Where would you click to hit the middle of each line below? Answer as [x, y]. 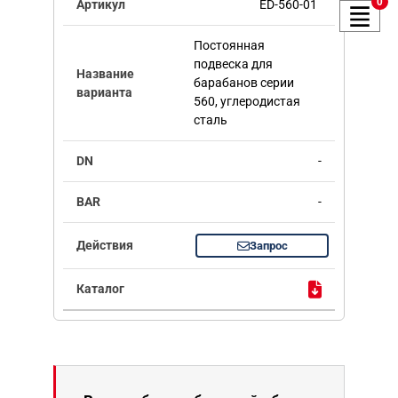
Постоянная [229, 46]
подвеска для [233, 64]
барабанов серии [243, 83]
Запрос [268, 246]
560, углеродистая [247, 102]
